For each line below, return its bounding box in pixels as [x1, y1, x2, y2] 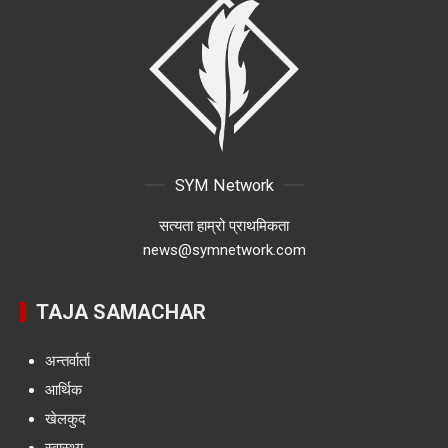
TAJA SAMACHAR [36, 299, 206, 324]
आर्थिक [45, 380, 82, 399]
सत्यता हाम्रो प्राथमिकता [159, 216, 289, 235]
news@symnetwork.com [142, 240, 306, 259]
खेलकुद [45, 409, 86, 428]
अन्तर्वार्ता [45, 351, 90, 370]
